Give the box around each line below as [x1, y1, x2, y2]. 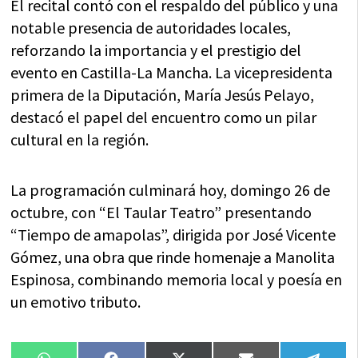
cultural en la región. [10, 129, 149, 149]
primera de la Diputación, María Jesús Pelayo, [10, 84, 315, 105]
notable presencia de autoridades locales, [10, 17, 292, 38]
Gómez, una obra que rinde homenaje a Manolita [10, 246, 336, 267]
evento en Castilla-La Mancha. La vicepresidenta [10, 62, 333, 82]
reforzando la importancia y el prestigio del [10, 39, 302, 60]
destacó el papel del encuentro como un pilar [10, 106, 317, 127]
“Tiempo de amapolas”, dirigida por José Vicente [10, 224, 336, 245]
